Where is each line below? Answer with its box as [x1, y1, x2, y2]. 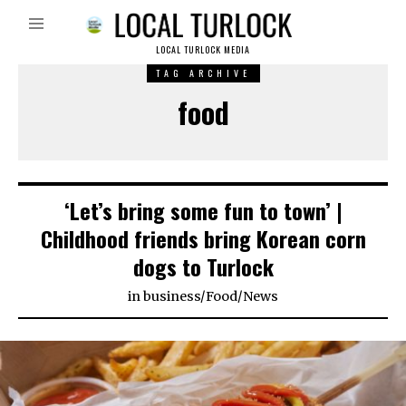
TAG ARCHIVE [155, 66, 251, 81]
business [143, 288, 200, 305]
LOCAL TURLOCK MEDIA [156, 43, 250, 57]
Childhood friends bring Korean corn [40, 222, 366, 256]
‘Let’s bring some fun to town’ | [63, 194, 343, 227]
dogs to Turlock [132, 250, 274, 284]
